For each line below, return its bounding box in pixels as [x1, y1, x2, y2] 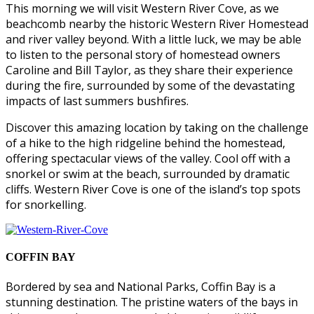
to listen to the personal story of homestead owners [6, 47, 280, 63]
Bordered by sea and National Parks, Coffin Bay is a [6, 278, 275, 294]
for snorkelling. [6, 197, 86, 213]
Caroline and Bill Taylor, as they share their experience [6, 62, 293, 78]
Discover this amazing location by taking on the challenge [6, 120, 308, 136]
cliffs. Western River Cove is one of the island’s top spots [6, 182, 301, 198]
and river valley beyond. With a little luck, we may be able [6, 32, 301, 48]
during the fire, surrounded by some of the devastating [6, 78, 295, 94]
